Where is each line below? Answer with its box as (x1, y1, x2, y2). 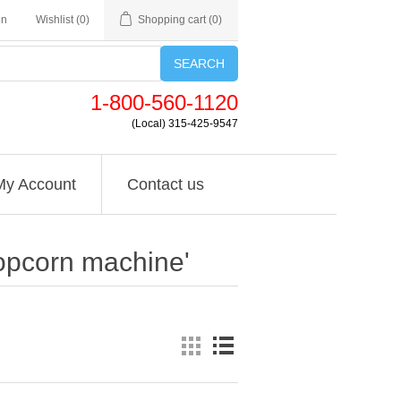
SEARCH (174, 56, 225, 71)
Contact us (126, 175, 204, 193)
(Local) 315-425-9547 (132, 118, 238, 129)
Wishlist (36, 13, 73, 26)
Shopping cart (138, 13, 206, 26)
